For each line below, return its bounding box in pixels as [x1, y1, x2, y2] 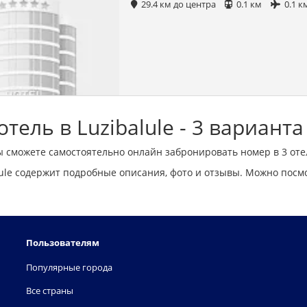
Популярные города [26, 261, 112, 273]
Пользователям [26, 236, 99, 249]
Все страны [26, 284, 73, 297]
